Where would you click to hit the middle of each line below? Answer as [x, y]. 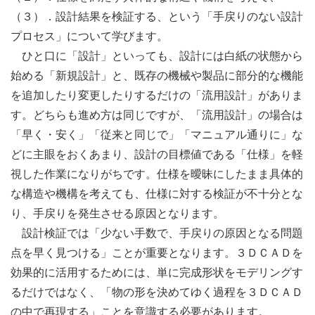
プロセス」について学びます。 [89, 36]
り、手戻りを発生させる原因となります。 [117, 213]
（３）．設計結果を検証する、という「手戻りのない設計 [157, 16]
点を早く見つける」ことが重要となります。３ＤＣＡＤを [157, 252]
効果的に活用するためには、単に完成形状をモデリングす [157, 272]
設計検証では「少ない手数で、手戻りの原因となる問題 [157, 233]
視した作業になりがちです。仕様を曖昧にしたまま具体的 [157, 174]
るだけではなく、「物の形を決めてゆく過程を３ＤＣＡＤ [157, 292]
